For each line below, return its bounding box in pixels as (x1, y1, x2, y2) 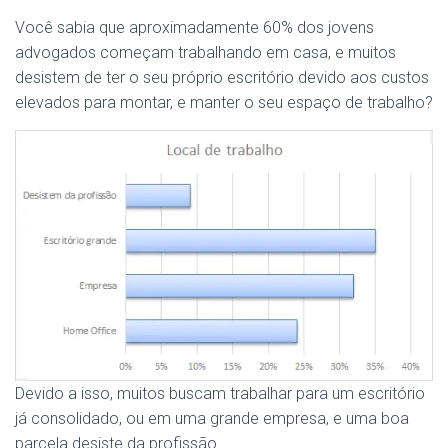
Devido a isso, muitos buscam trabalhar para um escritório (15, 384, 425, 403)
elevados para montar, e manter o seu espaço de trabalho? (15, 93, 433, 112)
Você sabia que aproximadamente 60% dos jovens (15, 18, 374, 37)
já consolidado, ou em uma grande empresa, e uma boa (15, 409, 409, 428)
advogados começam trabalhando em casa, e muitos (15, 43, 396, 62)
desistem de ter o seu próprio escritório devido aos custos (15, 68, 429, 87)
